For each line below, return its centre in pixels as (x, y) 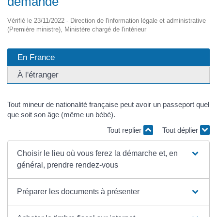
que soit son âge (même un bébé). (61, 115)
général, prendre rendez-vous (68, 165)
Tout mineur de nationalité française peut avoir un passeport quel (108, 105)
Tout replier (125, 130)
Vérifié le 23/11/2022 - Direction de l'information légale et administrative (107, 21)
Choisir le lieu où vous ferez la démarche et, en (98, 154)
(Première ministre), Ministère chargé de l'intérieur (77, 30)
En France (36, 57)
